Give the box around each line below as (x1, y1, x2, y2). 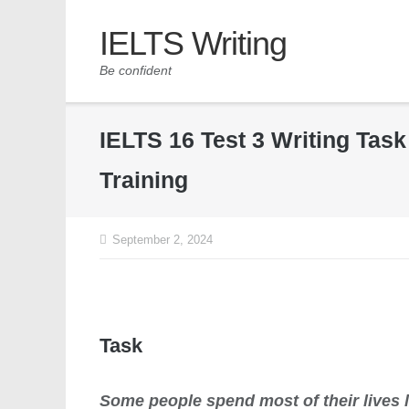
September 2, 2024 (112, 233, 214, 246)
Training (100, 166, 189, 193)
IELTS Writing (100, 25, 288, 62)
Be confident (100, 63, 173, 78)
